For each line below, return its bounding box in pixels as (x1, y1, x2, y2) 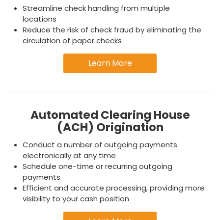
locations (23, 14, 56, 24)
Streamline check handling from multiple (23, 3, 170, 13)
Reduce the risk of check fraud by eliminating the (23, 25, 201, 35)
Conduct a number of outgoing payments (23, 139, 177, 150)
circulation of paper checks (23, 35, 122, 46)
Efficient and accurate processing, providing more (23, 183, 205, 193)
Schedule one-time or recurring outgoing (23, 161, 172, 171)
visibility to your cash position (23, 193, 129, 204)
